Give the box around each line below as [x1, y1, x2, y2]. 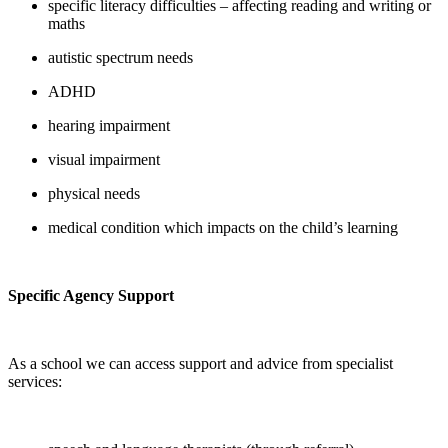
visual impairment [48, 150, 160, 168]
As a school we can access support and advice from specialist [8, 354, 393, 372]
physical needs [48, 184, 140, 202]
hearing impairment [48, 116, 170, 134]
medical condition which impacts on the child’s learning [48, 218, 398, 236]
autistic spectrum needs [48, 48, 193, 66]
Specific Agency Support [8, 286, 174, 304]
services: [8, 372, 62, 390]
